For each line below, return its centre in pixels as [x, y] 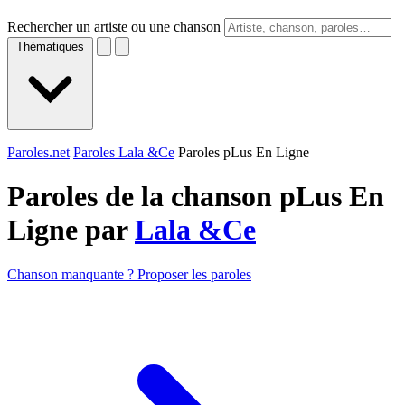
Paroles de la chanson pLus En [196, 197]
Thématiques [50, 47]
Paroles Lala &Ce [124, 152]
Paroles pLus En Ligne [244, 152]
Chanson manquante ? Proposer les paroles [129, 274]
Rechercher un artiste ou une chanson [114, 27]
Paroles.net [38, 152]
